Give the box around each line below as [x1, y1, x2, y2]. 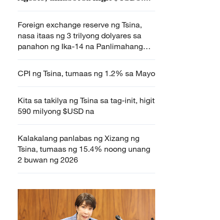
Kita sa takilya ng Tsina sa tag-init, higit [18, 95, 155, 105]
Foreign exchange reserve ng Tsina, [18, 20, 142, 29]
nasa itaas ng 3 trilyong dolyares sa [18, 30, 141, 40]
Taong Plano [18, 52, 61, 62]
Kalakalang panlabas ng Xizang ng [18, 133, 139, 143]
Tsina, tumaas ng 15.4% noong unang [18, 144, 150, 154]
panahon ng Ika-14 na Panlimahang [18, 41, 143, 51]
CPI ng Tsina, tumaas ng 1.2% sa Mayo [18, 68, 155, 78]
